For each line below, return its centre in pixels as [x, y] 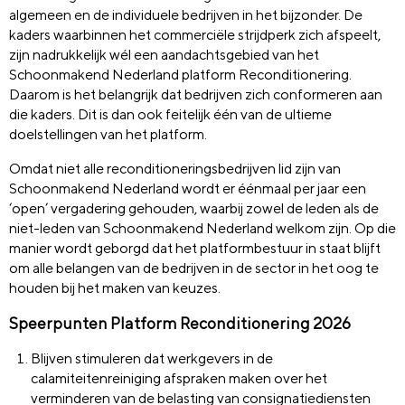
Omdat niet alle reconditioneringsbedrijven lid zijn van [175, 168]
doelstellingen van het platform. [108, 134]
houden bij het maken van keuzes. [115, 287]
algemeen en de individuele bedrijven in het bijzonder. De [186, 14]
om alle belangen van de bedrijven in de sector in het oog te [194, 268]
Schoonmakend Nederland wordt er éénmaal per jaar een [188, 188]
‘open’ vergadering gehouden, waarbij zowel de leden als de [194, 208]
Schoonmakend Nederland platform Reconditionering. [180, 74]
